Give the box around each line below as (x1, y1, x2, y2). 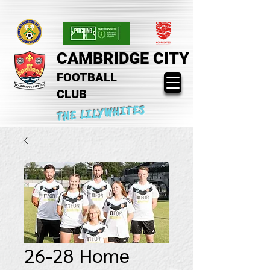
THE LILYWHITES (56, 103, 146, 124)
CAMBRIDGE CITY (57, 49, 189, 68)
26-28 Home (24, 242, 130, 267)
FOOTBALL (57, 70, 117, 84)
